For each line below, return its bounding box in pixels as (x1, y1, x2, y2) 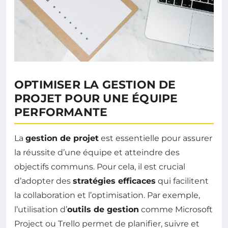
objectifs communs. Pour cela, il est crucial (14, 161, 185, 172)
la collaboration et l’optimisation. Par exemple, (14, 190, 200, 200)
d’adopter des (14, 176, 73, 186)
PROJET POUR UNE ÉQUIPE (14, 91, 178, 105)
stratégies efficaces (73, 176, 156, 186)
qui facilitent (156, 176, 209, 186)
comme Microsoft (139, 204, 213, 214)
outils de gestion (67, 204, 139, 214)
